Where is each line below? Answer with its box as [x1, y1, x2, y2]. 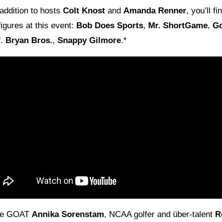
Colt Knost [63, 6, 108, 16]
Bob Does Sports [76, 21, 143, 31]
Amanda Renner [123, 6, 186, 16]
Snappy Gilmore [57, 36, 121, 46]
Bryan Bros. [5, 36, 53, 46]
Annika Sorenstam [32, 210, 104, 220]
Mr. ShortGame [148, 21, 208, 31]
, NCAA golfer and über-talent [104, 210, 215, 220]
